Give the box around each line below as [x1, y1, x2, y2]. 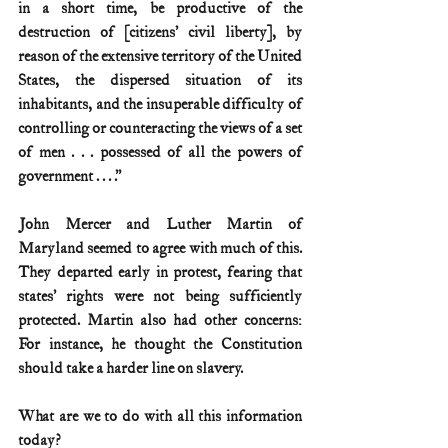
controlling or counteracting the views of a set [18, 118, 302, 138]
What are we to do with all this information [18, 406, 302, 426]
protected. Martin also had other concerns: [18, 310, 302, 330]
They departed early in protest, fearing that [18, 262, 302, 282]
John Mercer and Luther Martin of [18, 214, 302, 234]
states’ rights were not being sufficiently [18, 286, 302, 306]
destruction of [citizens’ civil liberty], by [18, 22, 302, 42]
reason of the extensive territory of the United [18, 46, 302, 66]
